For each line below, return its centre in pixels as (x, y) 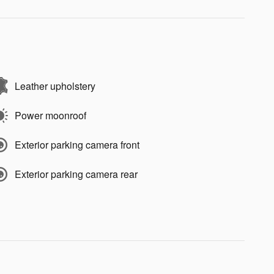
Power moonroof (50, 115)
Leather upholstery (55, 86)
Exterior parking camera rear (76, 174)
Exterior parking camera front (77, 144)
